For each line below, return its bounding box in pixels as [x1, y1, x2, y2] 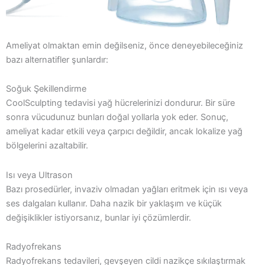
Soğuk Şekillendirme [6, 83, 86, 95]
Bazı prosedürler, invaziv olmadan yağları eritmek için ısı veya [6, 183, 248, 195]
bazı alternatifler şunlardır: [6, 54, 108, 65]
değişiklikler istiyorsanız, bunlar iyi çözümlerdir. [6, 212, 191, 223]
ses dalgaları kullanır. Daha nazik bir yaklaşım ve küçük [6, 198, 222, 209]
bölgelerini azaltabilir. [6, 140, 88, 151]
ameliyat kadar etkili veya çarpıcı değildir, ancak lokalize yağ [6, 126, 243, 137]
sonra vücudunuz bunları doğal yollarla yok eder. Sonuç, [6, 112, 228, 123]
